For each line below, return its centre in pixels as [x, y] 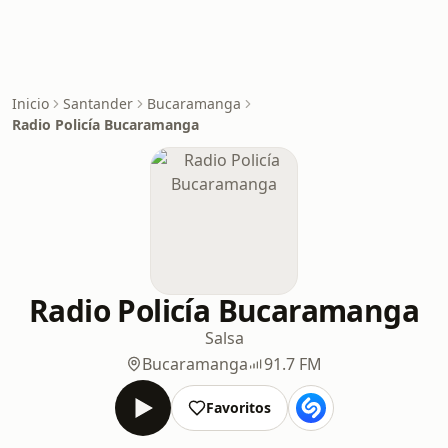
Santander [98, 103]
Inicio [30, 103]
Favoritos [238, 407]
